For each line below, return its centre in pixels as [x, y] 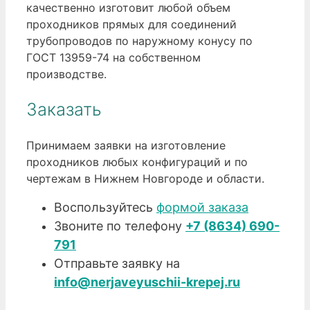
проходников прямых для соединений [131, 25]
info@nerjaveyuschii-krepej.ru [147, 282]
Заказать [64, 109]
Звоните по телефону [120, 226]
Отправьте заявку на [117, 263]
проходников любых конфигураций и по [137, 162]
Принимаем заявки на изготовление [126, 145]
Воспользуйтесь [105, 207]
